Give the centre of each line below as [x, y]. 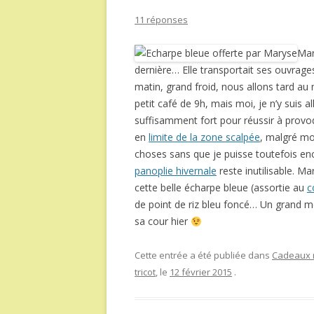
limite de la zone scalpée [204, 137]
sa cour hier [163, 221]
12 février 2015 [201, 272]
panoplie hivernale [176, 171]
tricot [145, 272]
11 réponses [161, 20]
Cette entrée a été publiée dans [203, 255]
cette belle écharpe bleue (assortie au [221, 188]
